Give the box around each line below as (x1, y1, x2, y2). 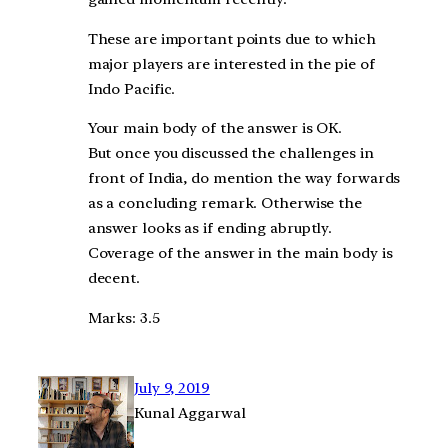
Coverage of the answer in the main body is (87, 244, 393, 263)
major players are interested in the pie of (87, 54, 375, 73)
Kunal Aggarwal (134, 403, 246, 422)
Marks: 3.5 (87, 309, 160, 328)
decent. (87, 269, 140, 288)
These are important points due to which (87, 29, 376, 48)
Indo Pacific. (87, 79, 176, 98)
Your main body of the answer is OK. (87, 119, 343, 138)
